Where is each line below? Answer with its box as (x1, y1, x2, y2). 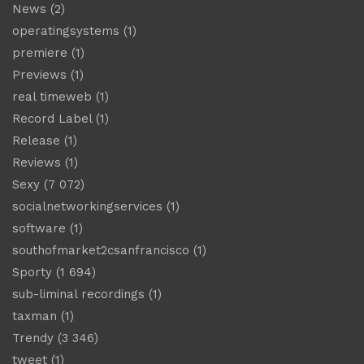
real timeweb (12, 89, 92, 104)
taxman (12, 308, 57, 323)
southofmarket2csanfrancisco (12, 242, 189, 258)
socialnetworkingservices (12, 198, 162, 214)
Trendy (12, 330, 54, 345)
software (12, 220, 66, 236)
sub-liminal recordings (12, 286, 145, 301)
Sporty (12, 264, 52, 279)
